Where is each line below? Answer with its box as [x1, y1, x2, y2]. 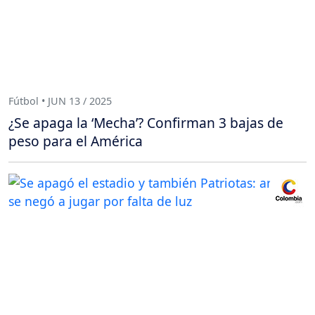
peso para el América [8, 131, 143, 151]
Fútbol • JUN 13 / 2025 [8, 94, 112, 108]
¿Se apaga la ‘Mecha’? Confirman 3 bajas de [8, 113, 283, 133]
